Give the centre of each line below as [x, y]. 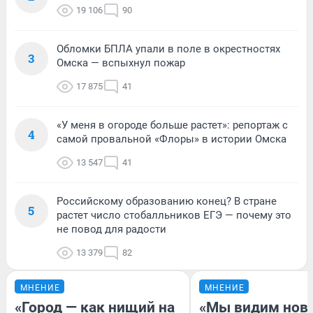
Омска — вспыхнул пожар [121, 63]
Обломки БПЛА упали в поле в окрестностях [168, 49]
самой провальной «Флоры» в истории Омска [172, 139]
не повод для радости [111, 230]
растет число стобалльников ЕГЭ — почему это [174, 216]
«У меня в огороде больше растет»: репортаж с [172, 125]
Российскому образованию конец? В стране [167, 202]
